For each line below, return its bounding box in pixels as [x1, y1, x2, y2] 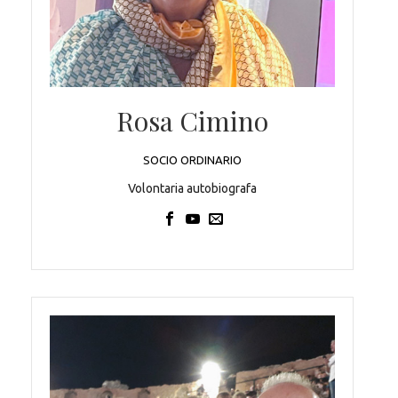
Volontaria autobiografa [128, 180, 257, 195]
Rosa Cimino [116, 102, 268, 139]
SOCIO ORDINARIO [143, 153, 242, 166]
